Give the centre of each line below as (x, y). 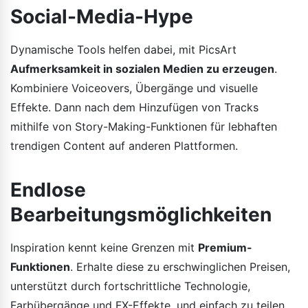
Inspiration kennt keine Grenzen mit (104, 247)
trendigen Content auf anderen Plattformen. (124, 145)
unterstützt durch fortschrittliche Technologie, (130, 286)
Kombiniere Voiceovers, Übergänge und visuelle (134, 88)
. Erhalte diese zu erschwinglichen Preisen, (180, 266)
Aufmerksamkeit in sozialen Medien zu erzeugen (142, 68)
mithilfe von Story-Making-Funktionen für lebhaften (144, 126)
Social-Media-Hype (102, 16)
